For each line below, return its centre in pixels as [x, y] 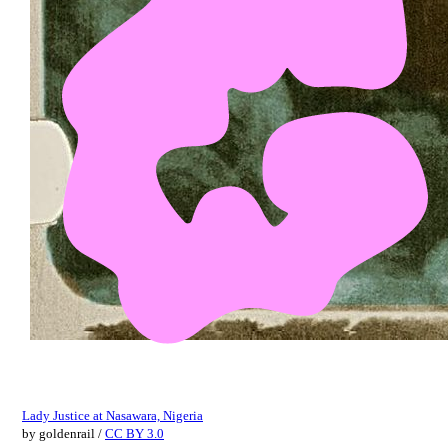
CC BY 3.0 [134, 433]
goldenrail [67, 433]
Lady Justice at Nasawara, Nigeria [112, 415]
